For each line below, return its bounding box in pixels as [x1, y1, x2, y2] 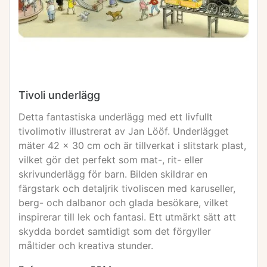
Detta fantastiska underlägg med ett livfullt [18, 111, 213, 123]
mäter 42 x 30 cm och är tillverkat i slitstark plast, [18, 139, 246, 151]
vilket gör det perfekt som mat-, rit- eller [18, 154, 203, 166]
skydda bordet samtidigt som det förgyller [18, 225, 211, 237]
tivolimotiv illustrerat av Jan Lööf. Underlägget [18, 125, 229, 137]
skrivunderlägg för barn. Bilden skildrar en [18, 168, 207, 180]
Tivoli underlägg [18, 89, 100, 101]
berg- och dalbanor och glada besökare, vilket [18, 197, 228, 209]
